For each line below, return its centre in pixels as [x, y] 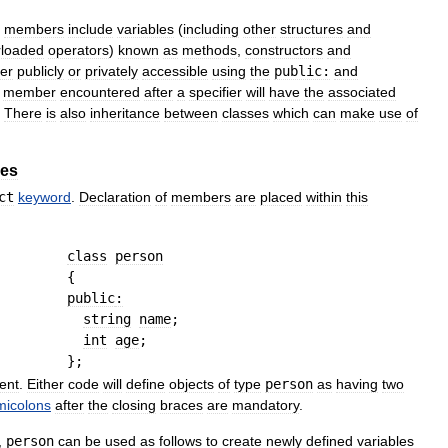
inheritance [125, 113]
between [191, 113]
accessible [175, 71]
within [324, 197]
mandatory [265, 405]
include [90, 29]
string [107, 319]
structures [311, 29]
